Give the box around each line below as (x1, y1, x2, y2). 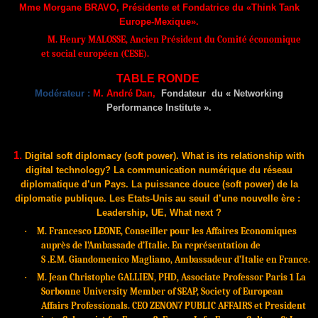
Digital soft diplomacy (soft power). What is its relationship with (25, 150, 305, 162)
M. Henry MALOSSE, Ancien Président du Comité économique (48, 34, 301, 45)
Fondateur (161, 88, 209, 99)
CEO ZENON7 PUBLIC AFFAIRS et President (132, 300, 306, 312)
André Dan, (106, 88, 155, 99)
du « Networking (212, 88, 283, 99)
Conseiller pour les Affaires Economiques (125, 225, 297, 236)
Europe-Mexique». (119, 16, 199, 28)
